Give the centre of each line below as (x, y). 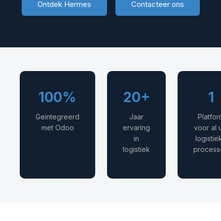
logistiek (136, 149)
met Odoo (57, 127)
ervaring (136, 127)
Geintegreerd (57, 116)
